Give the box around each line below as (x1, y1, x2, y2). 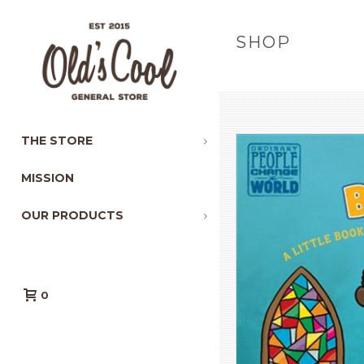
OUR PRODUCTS (21, 208, 123, 223)
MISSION (21, 171, 74, 185)
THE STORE (21, 133, 93, 148)
